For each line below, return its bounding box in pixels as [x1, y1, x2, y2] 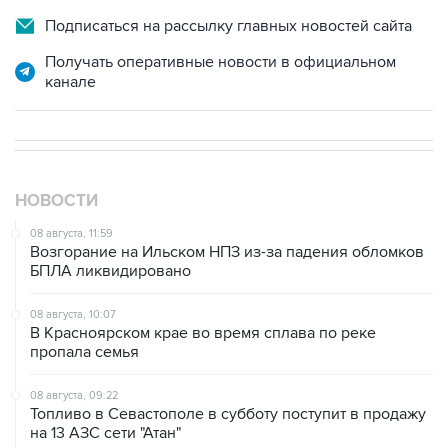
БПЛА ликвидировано [30, 219, 191, 240]
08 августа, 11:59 [30, 185, 113, 199]
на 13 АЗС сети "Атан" [30, 381, 181, 402]
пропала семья [30, 300, 139, 321]
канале [45, 30, 96, 51]
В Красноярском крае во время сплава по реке [30, 281, 376, 302]
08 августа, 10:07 [30, 266, 116, 280]
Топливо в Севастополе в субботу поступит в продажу [30, 362, 426, 383]
